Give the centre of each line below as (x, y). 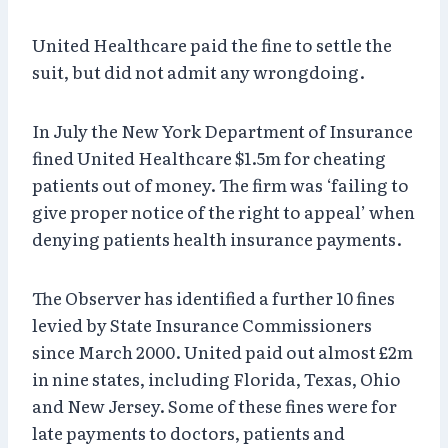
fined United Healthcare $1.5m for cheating (209, 157)
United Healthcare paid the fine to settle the (212, 44)
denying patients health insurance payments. (217, 238)
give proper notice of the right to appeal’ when (223, 211)
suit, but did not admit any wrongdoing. (198, 71)
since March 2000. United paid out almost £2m (222, 351)
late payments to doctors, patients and (188, 432)
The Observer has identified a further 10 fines (213, 297)
